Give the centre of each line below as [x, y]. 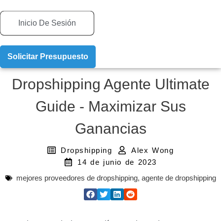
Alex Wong [152, 150]
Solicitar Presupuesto [48, 56]
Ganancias [110, 128]
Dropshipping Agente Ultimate [110, 84]
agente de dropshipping [179, 178]
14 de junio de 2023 [117, 162]
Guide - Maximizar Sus [110, 106]
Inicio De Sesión [47, 23]
